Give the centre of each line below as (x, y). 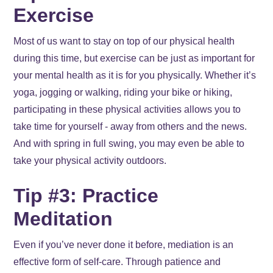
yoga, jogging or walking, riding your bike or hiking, (123, 93)
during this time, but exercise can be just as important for (134, 58)
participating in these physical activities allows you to (127, 110)
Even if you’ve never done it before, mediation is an (124, 245)
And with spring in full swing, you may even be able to (129, 144)
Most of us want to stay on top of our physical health (124, 41)
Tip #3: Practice (86, 196)
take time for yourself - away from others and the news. (130, 127)
